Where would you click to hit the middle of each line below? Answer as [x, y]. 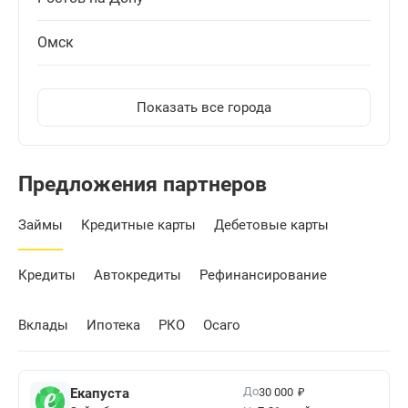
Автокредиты [138, 275]
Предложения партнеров [143, 185]
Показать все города [204, 108]
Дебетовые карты [271, 225]
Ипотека [113, 326]
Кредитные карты [138, 225]
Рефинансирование [263, 275]
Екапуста [100, 393]
